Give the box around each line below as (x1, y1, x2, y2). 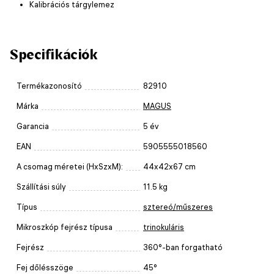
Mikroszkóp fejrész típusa (17, 222, 113, 232)
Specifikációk (10, 46, 98, 62)
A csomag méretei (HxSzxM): (17, 161, 123, 171)
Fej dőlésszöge (17, 262, 73, 272)
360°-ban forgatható (143, 242, 223, 252)
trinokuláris (143, 222, 184, 232)
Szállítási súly (17, 182, 66, 191)
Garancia (17, 121, 49, 131)
